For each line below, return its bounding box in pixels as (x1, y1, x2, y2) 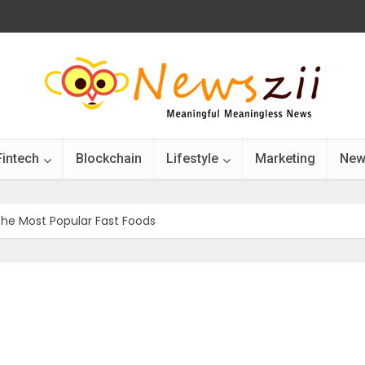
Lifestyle (166, 151, 218, 166)
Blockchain (76, 151, 142, 166)
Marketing (255, 151, 315, 166)
